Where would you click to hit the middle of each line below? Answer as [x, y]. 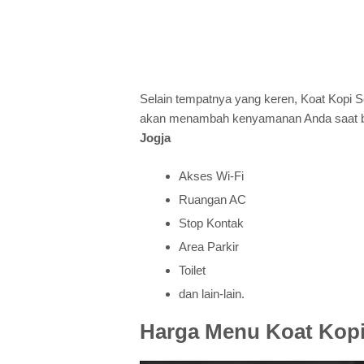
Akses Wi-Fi [211, 176]
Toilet [192, 271]
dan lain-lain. [212, 294]
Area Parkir [209, 247]
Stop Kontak [211, 223]
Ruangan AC [212, 200]
